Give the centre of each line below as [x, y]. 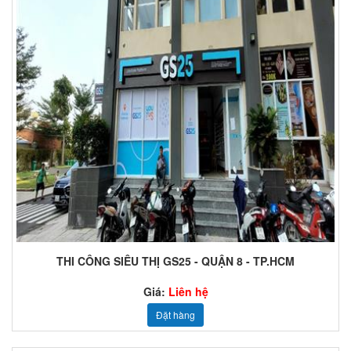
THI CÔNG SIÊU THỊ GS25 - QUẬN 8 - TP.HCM [175, 261]
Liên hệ [188, 292]
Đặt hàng [175, 315]
